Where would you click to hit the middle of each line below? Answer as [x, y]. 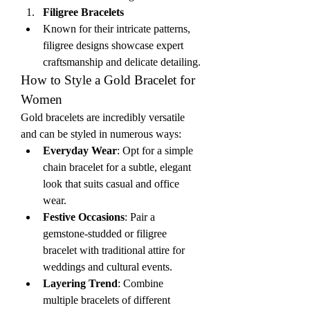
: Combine [140, 283]
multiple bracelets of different [107, 300]
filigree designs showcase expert [113, 45]
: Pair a [140, 217]
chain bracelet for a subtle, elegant [117, 167]
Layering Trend [80, 283]
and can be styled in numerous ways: [101, 134]
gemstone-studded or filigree [105, 234]
